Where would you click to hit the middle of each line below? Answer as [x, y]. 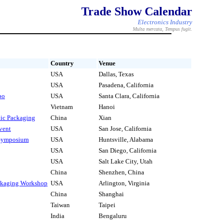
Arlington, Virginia [124, 183]
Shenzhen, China [121, 172]
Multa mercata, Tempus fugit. [163, 29]
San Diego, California [128, 151]
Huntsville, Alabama [126, 140]
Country [62, 63]
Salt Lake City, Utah [126, 162]
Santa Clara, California [129, 96]
